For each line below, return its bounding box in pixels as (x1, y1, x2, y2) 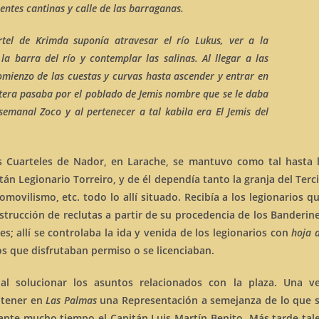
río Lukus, (177, 33, 224, 47)
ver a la (224, 33, 269, 47)
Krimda (35, 33, 68, 47)
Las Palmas (46, 293, 97, 307)
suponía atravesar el (68, 33, 177, 47)
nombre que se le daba (162, 87, 269, 100)
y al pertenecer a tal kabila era (61, 105, 216, 118)
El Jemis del (215, 105, 269, 118)
